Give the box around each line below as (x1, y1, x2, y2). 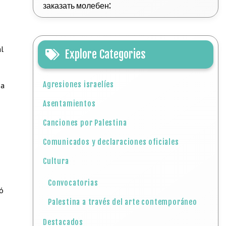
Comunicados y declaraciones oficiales (43, 137, 179, 147)
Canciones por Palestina (43, 118, 127, 128)
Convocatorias (48, 178, 98, 188)
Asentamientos (43, 99, 96, 108)
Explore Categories (65, 47, 146, 61)
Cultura (43, 156, 69, 166)
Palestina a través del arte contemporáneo (48, 197, 197, 207)
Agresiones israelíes (43, 80, 115, 89)
